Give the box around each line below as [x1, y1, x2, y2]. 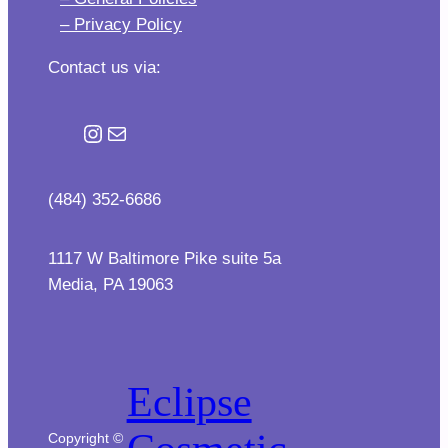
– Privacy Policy [60, 15, 182, 35]
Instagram [79, 118, 186, 146]
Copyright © [48, 429, 123, 446]
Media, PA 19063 [48, 275, 173, 295]
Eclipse [126, 379, 252, 426]
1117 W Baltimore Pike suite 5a [48, 249, 281, 269]
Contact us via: [48, 58, 161, 78]
